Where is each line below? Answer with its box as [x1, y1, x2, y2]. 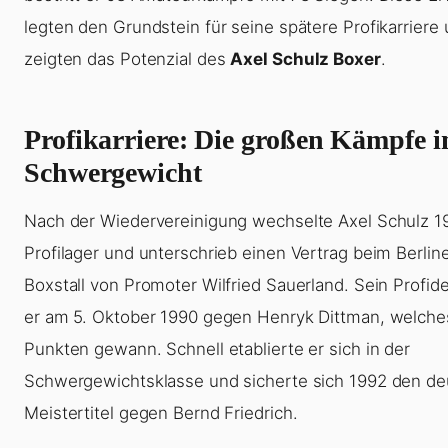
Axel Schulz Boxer [230, 49, 381, 70]
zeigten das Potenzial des [24, 49, 231, 70]
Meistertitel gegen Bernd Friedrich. [24, 403, 298, 424]
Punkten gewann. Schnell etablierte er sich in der [24, 339, 411, 360]
